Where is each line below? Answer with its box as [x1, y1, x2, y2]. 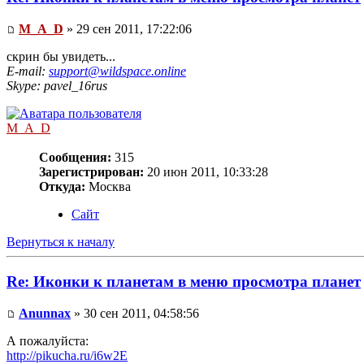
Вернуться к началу [6, 235, 115, 249]
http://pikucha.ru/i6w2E [6, 348, 128, 362]
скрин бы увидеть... [6, 50, 115, 64]
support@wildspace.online [49, 64, 186, 79]
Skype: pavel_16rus [6, 79, 107, 93]
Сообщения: [39, 150, 111, 165]
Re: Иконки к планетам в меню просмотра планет [6, 272, 361, 290]
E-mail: [6, 64, 49, 79]
